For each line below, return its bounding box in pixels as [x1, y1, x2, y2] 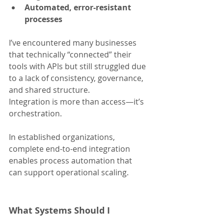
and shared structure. [9, 84, 92, 96]
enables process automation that [9, 155, 134, 166]
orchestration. [9, 108, 62, 119]
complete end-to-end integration [9, 143, 132, 155]
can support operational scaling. [9, 167, 129, 178]
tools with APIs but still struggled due [9, 61, 148, 72]
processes [25, 14, 62, 25]
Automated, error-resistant [25, 2, 133, 13]
